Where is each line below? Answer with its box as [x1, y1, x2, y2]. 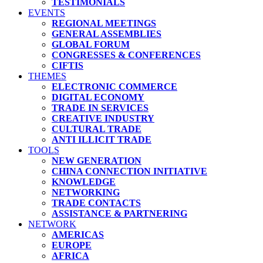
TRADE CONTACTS [52, 198, 141, 208]
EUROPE [52, 240, 92, 250]
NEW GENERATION [52, 156, 141, 166]
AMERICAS [52, 230, 104, 240]
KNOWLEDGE [52, 177, 116, 187]
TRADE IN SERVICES [52, 103, 149, 113]
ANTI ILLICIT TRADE [52, 134, 151, 144]
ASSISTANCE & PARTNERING [52, 208, 187, 218]
